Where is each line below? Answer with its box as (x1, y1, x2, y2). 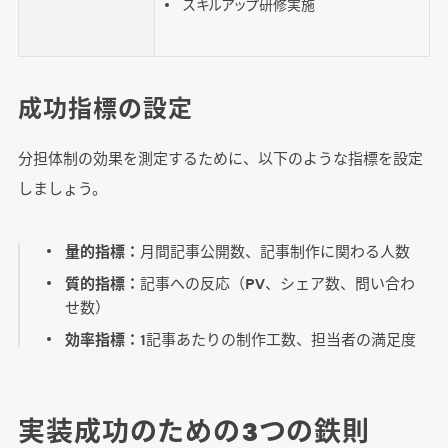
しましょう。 (17, 176, 107, 198)
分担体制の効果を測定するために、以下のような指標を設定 (17, 146, 423, 168)
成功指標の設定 (17, 89, 193, 124)
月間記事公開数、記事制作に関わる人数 (140, 239, 411, 261)
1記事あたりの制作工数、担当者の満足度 (140, 327, 417, 349)
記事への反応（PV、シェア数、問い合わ (140, 271, 416, 293)
